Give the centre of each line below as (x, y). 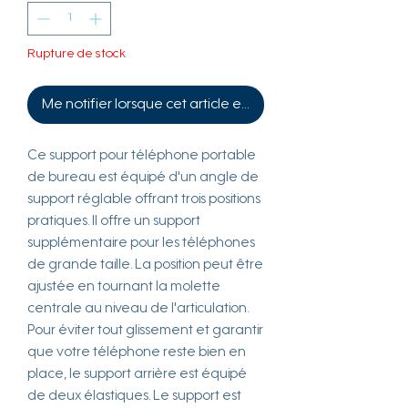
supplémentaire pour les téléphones (141, 243)
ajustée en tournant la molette (124, 287)
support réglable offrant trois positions (144, 199)
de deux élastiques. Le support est (134, 396)
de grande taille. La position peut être (145, 265)
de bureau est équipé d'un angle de (143, 178)
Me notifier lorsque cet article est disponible (181, 104)
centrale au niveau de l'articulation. (138, 309)
